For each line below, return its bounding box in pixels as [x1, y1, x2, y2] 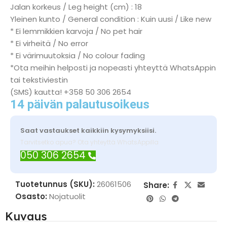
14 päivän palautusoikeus [10, 97, 149, 111]
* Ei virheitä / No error [10, 38, 88, 49]
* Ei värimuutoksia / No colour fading [10, 50, 145, 61]
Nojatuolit [49, 191, 86, 202]
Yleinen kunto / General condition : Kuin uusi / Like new [10, 14, 211, 24]
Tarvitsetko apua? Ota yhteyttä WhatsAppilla [20, 138, 159, 146]
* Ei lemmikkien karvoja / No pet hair [10, 26, 142, 36]
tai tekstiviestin [10, 74, 68, 85]
